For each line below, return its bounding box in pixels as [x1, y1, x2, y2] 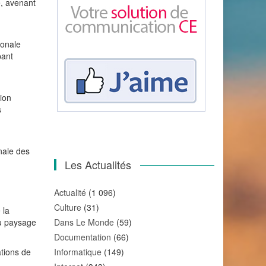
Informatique [54, 246, 102, 258]
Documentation [54, 231, 111, 243]
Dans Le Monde [54, 216, 114, 228]
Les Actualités [65, 157, 132, 172]
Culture [54, 201, 81, 213]
